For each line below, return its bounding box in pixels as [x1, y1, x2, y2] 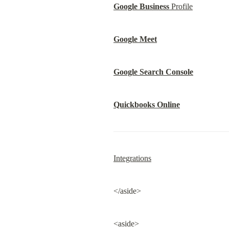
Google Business [113, 2, 169, 11]
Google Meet [113, 35, 157, 43]
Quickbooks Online [113, 100, 180, 109]
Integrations [113, 154, 151, 163]
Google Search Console [113, 67, 193, 76]
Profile [169, 2, 193, 11]
